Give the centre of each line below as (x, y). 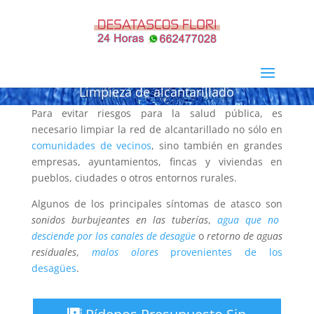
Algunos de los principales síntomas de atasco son (157, 204)
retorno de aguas (245, 236)
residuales (54, 252)
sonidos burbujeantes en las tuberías (120, 220)
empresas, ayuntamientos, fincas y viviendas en (157, 162)
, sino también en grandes (217, 145)
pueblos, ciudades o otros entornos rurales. (134, 178)
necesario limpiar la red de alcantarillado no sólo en (157, 129)
